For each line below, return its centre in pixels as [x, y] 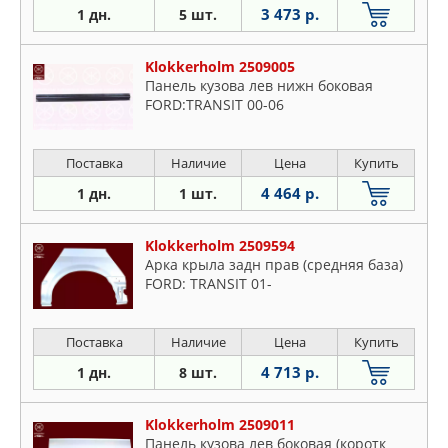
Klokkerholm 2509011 [220, 425]
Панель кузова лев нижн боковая [259, 86]
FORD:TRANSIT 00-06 [214, 105]
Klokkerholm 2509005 [220, 67]
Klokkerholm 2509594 [220, 246]
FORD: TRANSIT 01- [208, 284]
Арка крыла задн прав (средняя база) [274, 265]
